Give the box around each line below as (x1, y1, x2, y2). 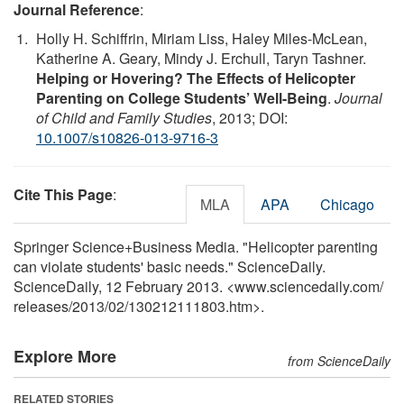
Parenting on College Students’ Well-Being (36, 87, 327, 108)
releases (14, 295, 69, 317)
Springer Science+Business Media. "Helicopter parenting (14, 235, 378, 257)
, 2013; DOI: (212, 106, 288, 128)
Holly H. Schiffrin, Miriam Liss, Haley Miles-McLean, (36, 27, 367, 49)
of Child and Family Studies (36, 106, 212, 128)
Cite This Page (14, 183, 113, 205)
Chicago (320, 193, 374, 215)
